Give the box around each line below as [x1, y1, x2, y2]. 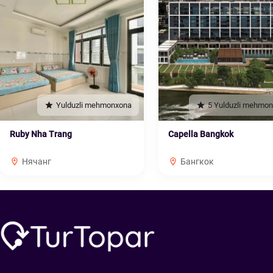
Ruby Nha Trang [10, 129, 72, 139]
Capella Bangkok [168, 129, 233, 139]
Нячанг [22, 157, 51, 166]
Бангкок [180, 157, 214, 166]
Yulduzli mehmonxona [55, 101, 132, 110]
